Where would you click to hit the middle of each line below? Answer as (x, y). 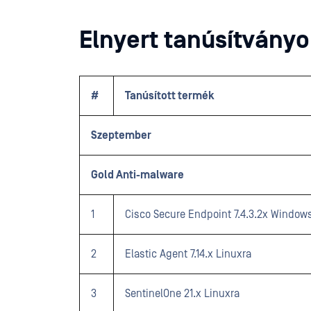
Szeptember (121, 135)
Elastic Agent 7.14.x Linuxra (188, 254)
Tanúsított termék (170, 96)
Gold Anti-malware (137, 175)
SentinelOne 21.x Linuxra (182, 294)
